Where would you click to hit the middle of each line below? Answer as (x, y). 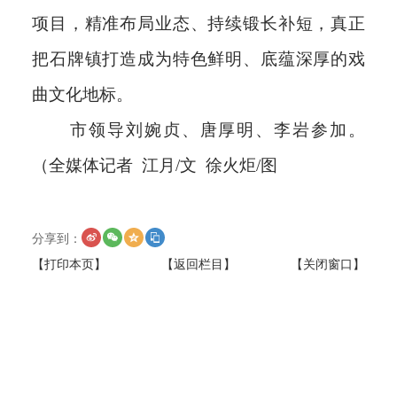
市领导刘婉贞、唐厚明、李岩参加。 (218, 129)
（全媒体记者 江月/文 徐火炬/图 (155, 165)
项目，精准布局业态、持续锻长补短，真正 (198, 23)
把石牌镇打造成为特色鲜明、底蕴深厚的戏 (198, 58)
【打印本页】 (69, 264)
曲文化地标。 (82, 94)
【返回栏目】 (198, 264)
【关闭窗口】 (328, 264)
